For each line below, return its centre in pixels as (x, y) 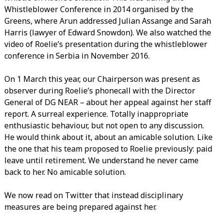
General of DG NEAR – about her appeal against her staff (108, 102)
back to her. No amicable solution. (65, 172)
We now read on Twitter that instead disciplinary (93, 195)
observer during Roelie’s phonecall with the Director (100, 90)
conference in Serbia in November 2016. (77, 55)
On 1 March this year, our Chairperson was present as (102, 79)
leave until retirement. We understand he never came (101, 160)
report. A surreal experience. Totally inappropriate (96, 114)
